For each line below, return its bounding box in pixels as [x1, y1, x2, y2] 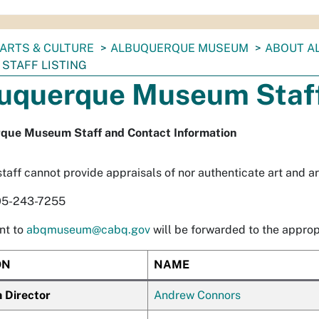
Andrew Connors [154, 288, 241, 302]
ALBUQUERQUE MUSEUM [110, 41, 249, 55]
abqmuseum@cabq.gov [26, 223, 150, 236]
